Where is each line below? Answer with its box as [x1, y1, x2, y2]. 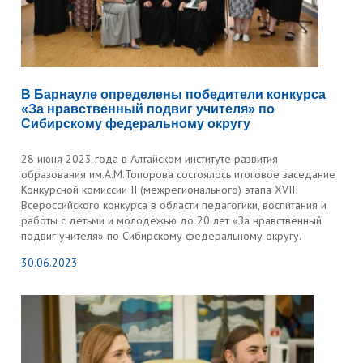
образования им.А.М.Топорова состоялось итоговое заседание [21, 167, 336, 181]
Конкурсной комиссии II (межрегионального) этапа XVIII [21, 182, 299, 197]
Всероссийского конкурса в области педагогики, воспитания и [21, 198, 327, 212]
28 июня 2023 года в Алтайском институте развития [21, 152, 279, 166]
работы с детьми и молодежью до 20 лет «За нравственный [21, 213, 322, 228]
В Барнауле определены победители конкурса [21, 88, 327, 101]
